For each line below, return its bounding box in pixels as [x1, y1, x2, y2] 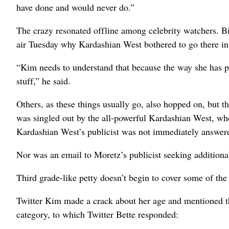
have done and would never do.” [16, 1, 134, 13]
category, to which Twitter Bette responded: [16, 208, 178, 220]
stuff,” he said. [16, 75, 71, 87]
